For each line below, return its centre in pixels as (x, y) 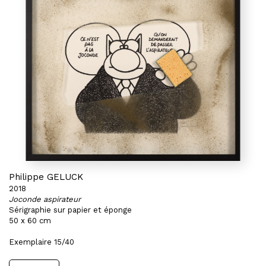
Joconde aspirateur (45, 199)
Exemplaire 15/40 (42, 242)
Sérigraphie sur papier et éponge (70, 210)
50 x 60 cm (30, 221)
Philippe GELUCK (46, 177)
